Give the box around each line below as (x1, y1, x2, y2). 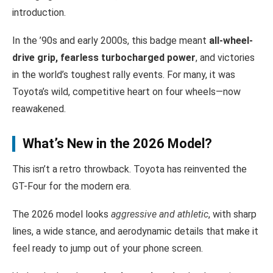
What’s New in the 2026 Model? (23, 135, 212, 151)
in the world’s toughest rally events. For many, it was (12, 68, 235, 80)
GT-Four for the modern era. (12, 180, 131, 192)
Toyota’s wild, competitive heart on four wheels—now (12, 85, 241, 97)
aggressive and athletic (111, 208, 208, 220)
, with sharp (208, 208, 257, 220)
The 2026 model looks (12, 208, 111, 220)
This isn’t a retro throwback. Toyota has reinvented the (12, 163, 247, 175)
